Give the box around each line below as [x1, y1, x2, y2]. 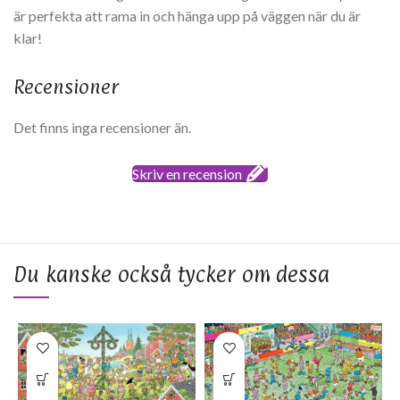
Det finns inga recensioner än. [13, 119, 191, 137]
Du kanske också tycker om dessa [13, 262, 329, 287]
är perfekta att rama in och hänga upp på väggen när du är [13, 7, 361, 25]
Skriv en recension [132, 165, 242, 183]
